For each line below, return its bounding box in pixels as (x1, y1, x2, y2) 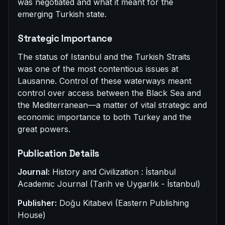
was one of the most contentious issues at (18, 64, 178, 74)
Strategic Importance (18, 33, 113, 45)
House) (18, 210, 46, 220)
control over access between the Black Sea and (18, 88, 201, 98)
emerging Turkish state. (18, 9, 106, 20)
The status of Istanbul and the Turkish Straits (18, 52, 190, 62)
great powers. (18, 124, 70, 135)
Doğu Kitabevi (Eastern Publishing (57, 198, 189, 208)
